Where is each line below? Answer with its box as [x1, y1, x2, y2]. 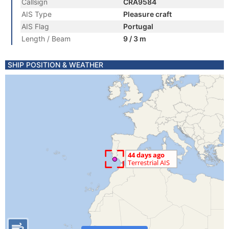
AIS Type [21, 10, 52, 18]
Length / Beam [21, 34, 71, 43]
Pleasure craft [123, 10, 172, 18]
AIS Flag [21, 22, 49, 31]
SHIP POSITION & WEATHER [8, 60, 103, 69]
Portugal [123, 22, 153, 31]
